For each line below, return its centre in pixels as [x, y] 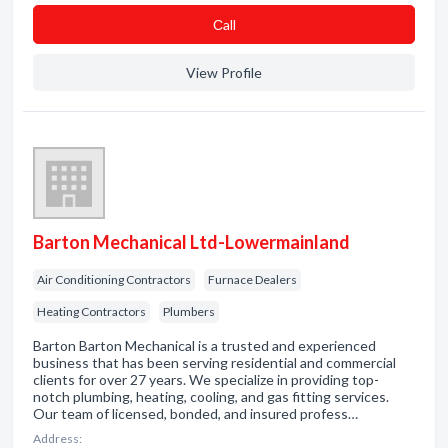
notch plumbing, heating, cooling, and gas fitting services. [211, 396]
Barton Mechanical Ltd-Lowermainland [191, 242]
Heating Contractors [91, 311]
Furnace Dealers [252, 279]
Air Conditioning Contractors [114, 279]
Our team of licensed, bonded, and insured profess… [195, 413]
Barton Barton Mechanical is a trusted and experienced [204, 345]
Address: [57, 438]
